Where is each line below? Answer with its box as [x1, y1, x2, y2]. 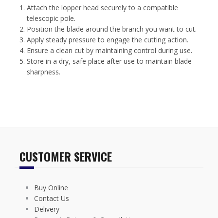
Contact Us [34, 193, 69, 203]
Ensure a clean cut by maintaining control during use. [27, 45, 192, 55]
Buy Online [34, 182, 68, 192]
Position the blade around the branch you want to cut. [27, 24, 197, 34]
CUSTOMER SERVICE [19, 147, 112, 165]
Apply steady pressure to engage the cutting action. [27, 35, 188, 44]
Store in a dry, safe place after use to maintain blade [27, 56, 192, 66]
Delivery [34, 204, 59, 214]
